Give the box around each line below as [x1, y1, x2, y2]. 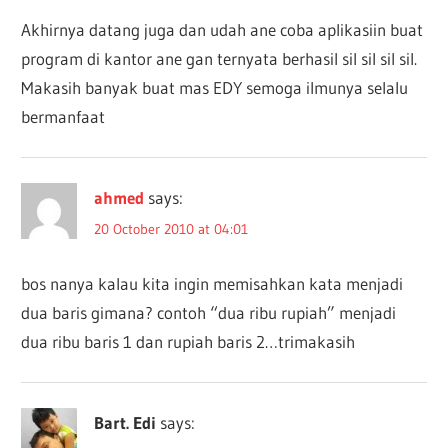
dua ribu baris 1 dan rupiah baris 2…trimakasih [21, 331, 356, 353]
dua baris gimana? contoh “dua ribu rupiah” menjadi [21, 302, 397, 324]
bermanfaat [21, 106, 106, 128]
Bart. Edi [94, 412, 157, 434]
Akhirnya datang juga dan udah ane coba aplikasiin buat [21, 19, 424, 41]
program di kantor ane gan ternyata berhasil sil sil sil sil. [21, 48, 418, 70]
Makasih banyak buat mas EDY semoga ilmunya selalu [21, 77, 409, 99]
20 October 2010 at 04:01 [94, 219, 249, 238]
